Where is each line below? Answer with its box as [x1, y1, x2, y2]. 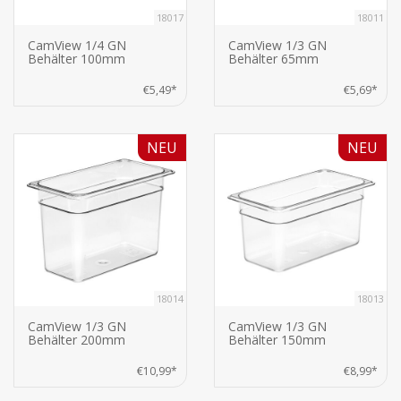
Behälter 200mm [28, 331, 125, 349]
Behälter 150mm [228, 331, 326, 349]
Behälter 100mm [28, 50, 125, 68]
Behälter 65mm [228, 50, 319, 68]
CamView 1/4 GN [28, 37, 126, 55]
